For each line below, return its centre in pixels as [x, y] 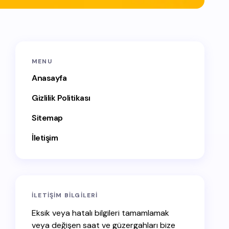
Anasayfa [49, 78]
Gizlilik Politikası [61, 98]
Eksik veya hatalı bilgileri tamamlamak [100, 213]
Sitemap [47, 118]
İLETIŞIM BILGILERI [65, 195]
